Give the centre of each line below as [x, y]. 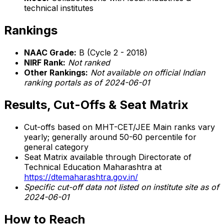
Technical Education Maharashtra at [93, 167]
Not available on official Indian [148, 73]
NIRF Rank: [45, 63]
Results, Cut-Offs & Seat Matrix [96, 105]
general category [56, 147]
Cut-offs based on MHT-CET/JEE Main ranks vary [119, 127]
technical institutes [59, 8]
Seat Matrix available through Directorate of [108, 157]
